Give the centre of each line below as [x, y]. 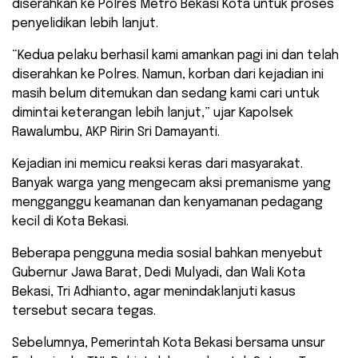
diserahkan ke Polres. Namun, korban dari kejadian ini [168, 75]
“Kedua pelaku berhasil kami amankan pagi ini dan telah [175, 56]
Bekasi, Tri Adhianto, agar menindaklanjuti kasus [154, 292]
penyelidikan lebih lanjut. [85, 24]
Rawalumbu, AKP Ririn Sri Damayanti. [116, 133]
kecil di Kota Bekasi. [70, 222]
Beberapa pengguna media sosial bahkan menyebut [167, 254]
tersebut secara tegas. [84, 312]
